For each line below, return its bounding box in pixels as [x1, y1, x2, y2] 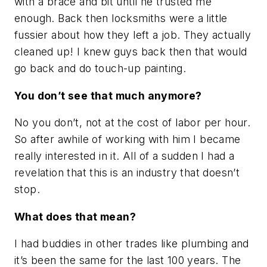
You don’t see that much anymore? [14, 89, 202, 102]
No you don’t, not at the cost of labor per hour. [14, 116, 251, 129]
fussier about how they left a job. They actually [14, 28, 252, 41]
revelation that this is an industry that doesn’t [14, 166, 240, 179]
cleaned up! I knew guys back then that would [14, 45, 247, 58]
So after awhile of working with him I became [14, 133, 241, 146]
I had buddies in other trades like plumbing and [14, 237, 249, 250]
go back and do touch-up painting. [14, 61, 187, 74]
